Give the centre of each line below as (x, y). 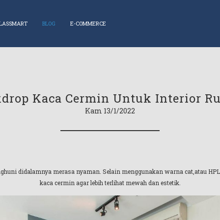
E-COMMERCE (88, 24)
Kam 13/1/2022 (110, 110)
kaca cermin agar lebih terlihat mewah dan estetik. (110, 182)
